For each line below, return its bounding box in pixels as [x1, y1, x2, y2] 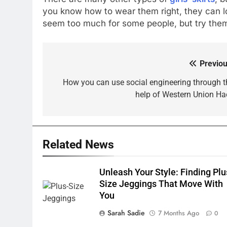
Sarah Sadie [107, 207, 145, 218]
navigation [52, 77, 109, 92]
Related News [43, 137, 114, 152]
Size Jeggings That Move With [99, 178, 223, 189]
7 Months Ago [158, 208, 200, 218]
